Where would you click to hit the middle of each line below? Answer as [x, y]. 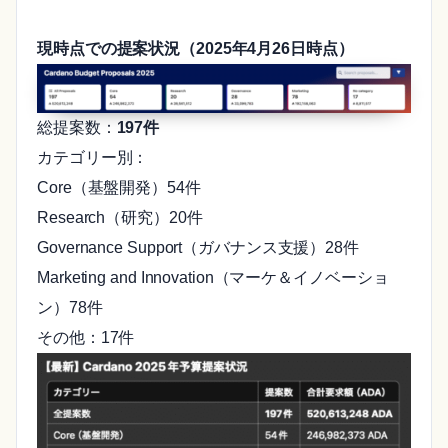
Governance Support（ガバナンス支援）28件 [198, 248]
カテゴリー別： [93, 158]
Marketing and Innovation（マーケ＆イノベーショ [213, 278]
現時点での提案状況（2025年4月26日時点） [195, 49]
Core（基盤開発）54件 [119, 188]
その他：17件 [86, 338]
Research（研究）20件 [120, 218]
